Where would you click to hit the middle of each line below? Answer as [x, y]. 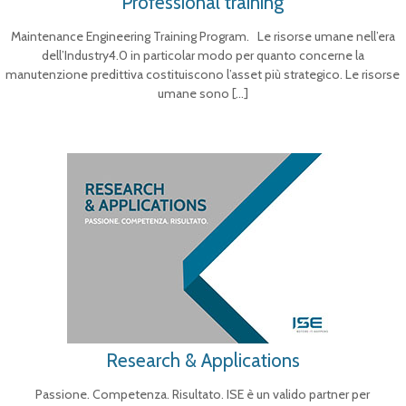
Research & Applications [203, 360]
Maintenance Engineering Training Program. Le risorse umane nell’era [203, 36]
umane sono [193, 93]
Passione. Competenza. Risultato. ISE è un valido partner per [203, 394]
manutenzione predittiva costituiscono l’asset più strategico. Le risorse [203, 74]
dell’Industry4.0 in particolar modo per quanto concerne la [203, 55]
